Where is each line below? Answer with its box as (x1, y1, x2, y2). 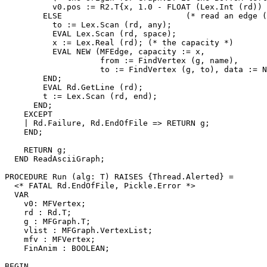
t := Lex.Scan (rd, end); (5, 91, 157, 101)
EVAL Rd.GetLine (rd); (5, 82, 143, 92)
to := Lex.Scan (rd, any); (5, 20, 172, 29)
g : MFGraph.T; (5, 216, 91, 226)
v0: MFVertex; (5, 198, 86, 208)
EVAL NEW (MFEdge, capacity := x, (5, 46, 205, 56)
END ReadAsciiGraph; (5, 154, 105, 163)
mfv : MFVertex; (5, 234, 95, 244)
